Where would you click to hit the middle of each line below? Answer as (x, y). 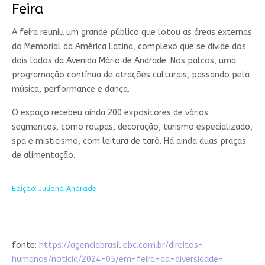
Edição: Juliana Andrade (54, 188)
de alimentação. (43, 155)
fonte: (25, 245)
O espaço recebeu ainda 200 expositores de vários (110, 112)
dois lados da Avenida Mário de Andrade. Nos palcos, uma (124, 60)
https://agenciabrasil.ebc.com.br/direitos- (121, 245)
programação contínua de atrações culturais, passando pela (130, 75)
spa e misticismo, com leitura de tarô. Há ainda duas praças (129, 141)
